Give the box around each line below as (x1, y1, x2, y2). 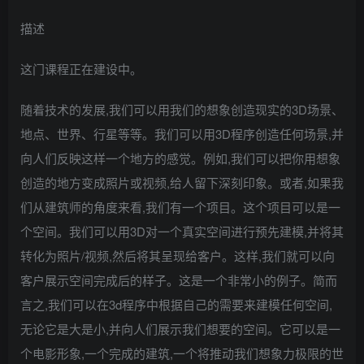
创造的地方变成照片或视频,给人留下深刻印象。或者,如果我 (20, 173, 344, 191)
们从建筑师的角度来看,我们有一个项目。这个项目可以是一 (20, 197, 340, 215)
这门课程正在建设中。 (20, 59, 142, 77)
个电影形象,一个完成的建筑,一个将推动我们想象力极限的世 (20, 344, 344, 362)
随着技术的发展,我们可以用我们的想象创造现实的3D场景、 (20, 100, 344, 118)
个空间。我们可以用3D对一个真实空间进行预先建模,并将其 (20, 222, 344, 240)
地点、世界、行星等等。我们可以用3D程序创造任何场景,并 (20, 124, 344, 142)
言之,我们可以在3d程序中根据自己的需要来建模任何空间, (20, 295, 332, 313)
